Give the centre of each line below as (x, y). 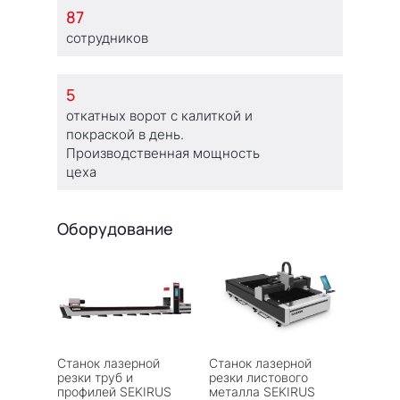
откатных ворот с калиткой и (159, 115)
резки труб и (95, 377)
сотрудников (107, 37)
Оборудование (115, 228)
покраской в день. (125, 134)
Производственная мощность (163, 153)
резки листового (258, 377)
